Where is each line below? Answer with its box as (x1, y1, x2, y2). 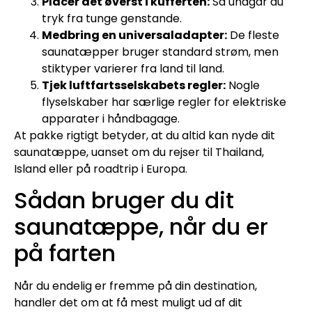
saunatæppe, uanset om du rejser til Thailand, (14, 143, 264, 160)
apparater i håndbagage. (42, 110, 180, 127)
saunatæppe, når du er (14, 211, 268, 243)
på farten (14, 237, 116, 270)
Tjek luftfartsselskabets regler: (42, 77, 226, 93)
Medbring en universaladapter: (42, 26, 227, 43)
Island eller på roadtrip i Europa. (14, 160, 187, 177)
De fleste (227, 26, 279, 43)
